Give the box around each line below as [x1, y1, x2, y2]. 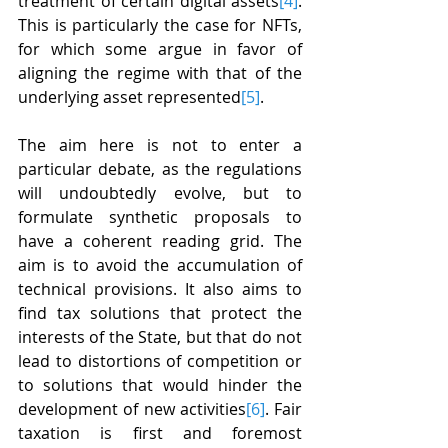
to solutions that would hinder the [18, 374, 302, 397]
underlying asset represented [18, 86, 241, 109]
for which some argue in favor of [18, 38, 302, 61]
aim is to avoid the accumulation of [18, 254, 302, 277]
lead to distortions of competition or [18, 350, 302, 373]
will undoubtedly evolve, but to [18, 182, 302, 205]
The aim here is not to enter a [18, 134, 302, 157]
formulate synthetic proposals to [18, 206, 302, 229]
